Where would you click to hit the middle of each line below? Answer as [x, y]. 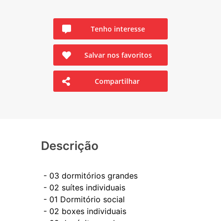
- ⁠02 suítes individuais [84, 187]
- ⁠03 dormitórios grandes [91, 176]
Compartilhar [117, 81]
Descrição [70, 146]
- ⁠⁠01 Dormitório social [84, 199]
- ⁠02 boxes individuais [85, 211]
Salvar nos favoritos [118, 55]
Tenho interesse [118, 29]
